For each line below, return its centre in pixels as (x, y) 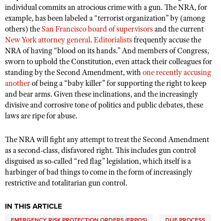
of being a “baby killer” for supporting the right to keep (118, 83)
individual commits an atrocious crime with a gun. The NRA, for (106, 7)
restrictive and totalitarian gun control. (66, 183)
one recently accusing (177, 73)
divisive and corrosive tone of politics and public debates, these (104, 105)
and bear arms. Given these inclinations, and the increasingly (102, 94)
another (18, 83)
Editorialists (113, 40)
